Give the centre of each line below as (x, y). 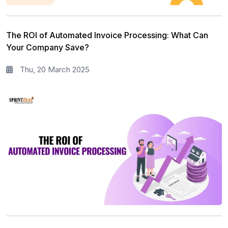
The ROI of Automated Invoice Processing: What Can (107, 35)
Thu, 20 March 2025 (54, 69)
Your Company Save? (48, 47)
